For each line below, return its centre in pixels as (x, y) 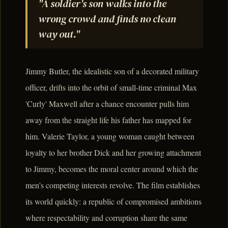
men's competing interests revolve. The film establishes (113, 185)
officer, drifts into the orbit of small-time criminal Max (111, 87)
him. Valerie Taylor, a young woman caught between (110, 136)
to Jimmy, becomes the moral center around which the (112, 168)
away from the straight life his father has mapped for (108, 120)
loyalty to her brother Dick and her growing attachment (113, 152)
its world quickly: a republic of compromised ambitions (113, 201)
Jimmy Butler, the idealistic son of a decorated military (112, 71)
